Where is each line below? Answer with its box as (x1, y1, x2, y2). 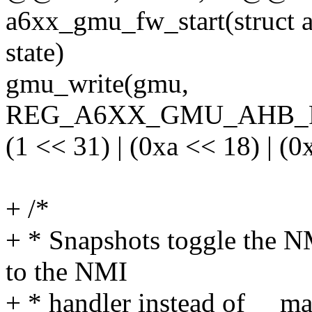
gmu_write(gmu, (6, 68, 189, 99)
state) (6, 37, 64, 68)
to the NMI (6, 256, 127, 287)
